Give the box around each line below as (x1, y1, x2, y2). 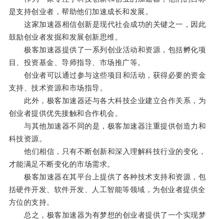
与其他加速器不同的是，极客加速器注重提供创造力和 (8, 122, 206, 131)
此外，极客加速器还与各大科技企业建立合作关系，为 (8, 96, 206, 105)
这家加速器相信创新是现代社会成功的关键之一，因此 (8, 20, 206, 29)
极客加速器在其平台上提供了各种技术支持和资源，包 (8, 173, 206, 181)
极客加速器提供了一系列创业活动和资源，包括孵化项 (8, 45, 206, 54)
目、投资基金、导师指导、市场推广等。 (8, 58, 145, 67)
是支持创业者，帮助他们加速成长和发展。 (8, 7, 153, 16)
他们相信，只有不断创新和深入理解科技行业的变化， (8, 147, 206, 156)
